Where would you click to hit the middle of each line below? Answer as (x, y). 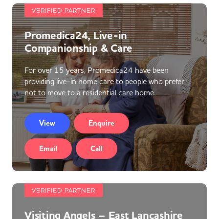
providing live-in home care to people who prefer (104, 81)
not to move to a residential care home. (90, 92)
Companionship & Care (78, 48)
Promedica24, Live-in (76, 36)
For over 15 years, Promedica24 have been (97, 70)
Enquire (101, 123)
